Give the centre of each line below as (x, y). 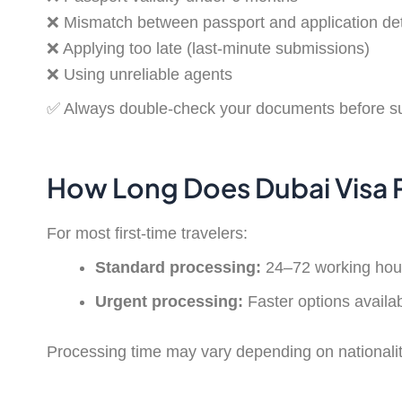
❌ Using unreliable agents (140, 74)
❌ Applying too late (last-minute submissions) (208, 48)
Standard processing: (178, 267)
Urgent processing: (169, 301)
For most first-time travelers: (147, 233)
